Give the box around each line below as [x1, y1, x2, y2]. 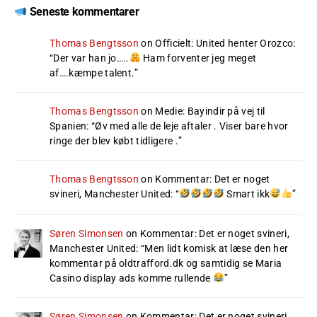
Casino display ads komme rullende [50, 272, 213, 284]
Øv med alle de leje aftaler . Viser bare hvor [95, 120, 289, 132]
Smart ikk [224, 188, 270, 200]
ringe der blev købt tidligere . [50, 135, 178, 146]
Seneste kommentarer [27, 5, 139, 18]
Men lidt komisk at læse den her [144, 243, 289, 254]
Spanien [50, 120, 87, 132]
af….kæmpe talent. [50, 67, 135, 79]
